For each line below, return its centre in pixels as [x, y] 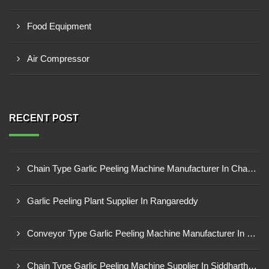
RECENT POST [44, 118]
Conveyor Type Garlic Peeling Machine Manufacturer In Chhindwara [251, 233]
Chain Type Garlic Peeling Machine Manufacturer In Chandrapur [252, 168]
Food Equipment [59, 26]
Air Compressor [58, 59]
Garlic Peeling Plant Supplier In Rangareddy [113, 201]
